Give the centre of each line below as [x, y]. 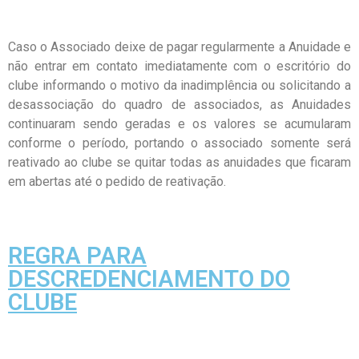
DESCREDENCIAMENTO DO [149, 279]
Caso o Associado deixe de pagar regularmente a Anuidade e [179, 47]
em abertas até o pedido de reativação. [117, 182]
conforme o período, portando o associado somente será [179, 143]
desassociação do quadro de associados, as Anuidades [179, 105]
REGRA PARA [77, 256]
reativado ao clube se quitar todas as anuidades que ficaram [179, 162]
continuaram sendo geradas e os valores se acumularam [179, 124]
